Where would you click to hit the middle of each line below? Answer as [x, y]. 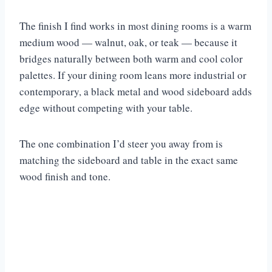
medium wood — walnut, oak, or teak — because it [128, 42]
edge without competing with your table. [106, 107]
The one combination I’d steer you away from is [121, 143]
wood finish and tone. [67, 176]
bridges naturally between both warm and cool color [131, 58]
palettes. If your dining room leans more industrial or [133, 75]
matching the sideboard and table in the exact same [129, 160]
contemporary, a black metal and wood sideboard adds [136, 91]
